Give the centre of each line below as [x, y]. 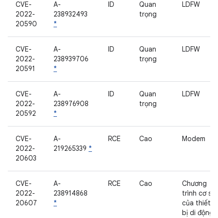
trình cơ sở [199, 193]
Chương [194, 183]
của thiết [196, 203]
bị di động [198, 213]
